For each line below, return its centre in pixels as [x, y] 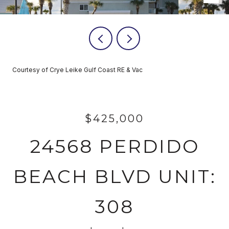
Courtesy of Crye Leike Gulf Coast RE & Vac [77, 70]
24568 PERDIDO [114, 146]
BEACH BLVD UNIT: [114, 176]
